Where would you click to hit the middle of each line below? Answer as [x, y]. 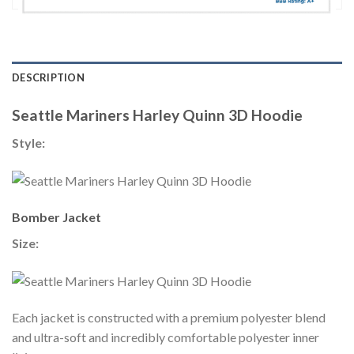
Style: [30, 143]
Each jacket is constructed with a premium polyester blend [169, 318]
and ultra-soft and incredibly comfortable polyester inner [166, 337]
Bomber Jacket [56, 217]
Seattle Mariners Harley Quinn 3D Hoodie [157, 115]
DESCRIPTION [48, 78]
